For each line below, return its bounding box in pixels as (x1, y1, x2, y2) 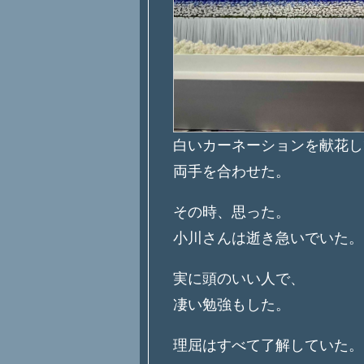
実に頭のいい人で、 (173, 271, 305, 288)
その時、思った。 (173, 204, 290, 221)
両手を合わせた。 (173, 163, 290, 180)
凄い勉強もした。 (173, 297, 290, 314)
